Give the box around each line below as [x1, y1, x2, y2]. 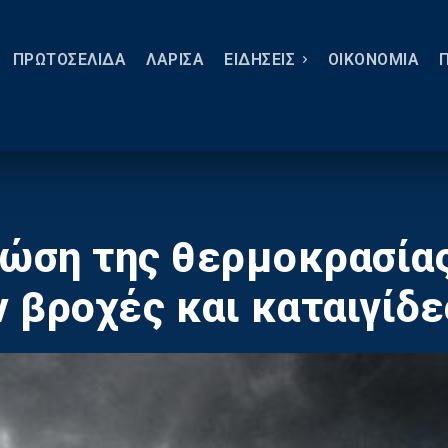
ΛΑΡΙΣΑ [146, 50, 204, 69]
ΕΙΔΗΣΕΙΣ [224, 50, 295, 69]
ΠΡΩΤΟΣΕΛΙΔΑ [12, 50, 126, 69]
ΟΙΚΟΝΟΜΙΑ [327, 50, 419, 69]
